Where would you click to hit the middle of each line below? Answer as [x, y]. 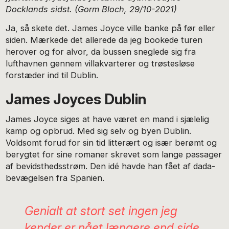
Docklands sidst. [39, 9]
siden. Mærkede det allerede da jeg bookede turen [104, 40]
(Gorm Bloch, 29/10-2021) [126, 9]
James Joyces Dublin [76, 99]
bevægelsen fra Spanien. [56, 178]
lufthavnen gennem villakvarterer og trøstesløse [100, 63]
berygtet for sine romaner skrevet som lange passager [114, 154]
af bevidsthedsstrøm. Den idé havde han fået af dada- [111, 166]
